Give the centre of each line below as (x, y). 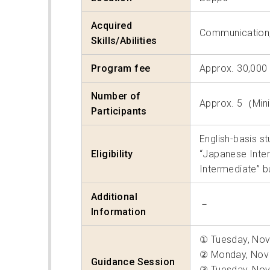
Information (119, 212)
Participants (119, 111)
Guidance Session (133, 262)
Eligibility (112, 154)
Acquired (112, 26)
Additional (115, 197)
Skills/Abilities (124, 41)
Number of (116, 96)
